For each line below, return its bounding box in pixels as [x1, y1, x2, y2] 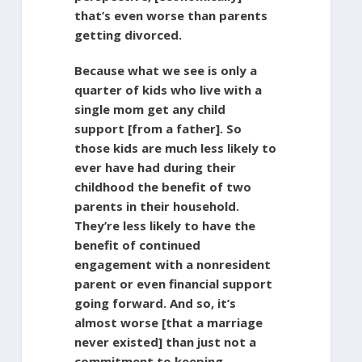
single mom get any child [74, 100, 225, 117]
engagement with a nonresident [74, 255, 271, 272]
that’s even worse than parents [74, 6, 267, 23]
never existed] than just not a [74, 333, 256, 350]
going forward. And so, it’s [74, 294, 236, 311]
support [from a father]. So [74, 120, 242, 137]
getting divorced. [74, 26, 182, 43]
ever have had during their [74, 158, 236, 175]
